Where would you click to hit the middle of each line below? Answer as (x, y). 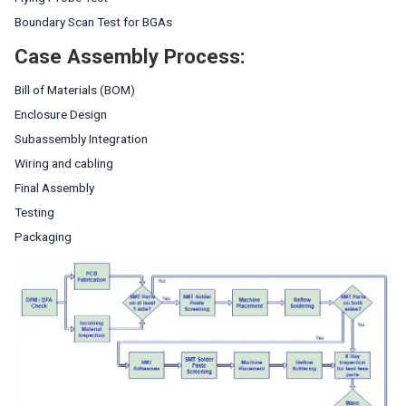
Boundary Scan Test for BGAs (93, 21)
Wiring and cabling (64, 163)
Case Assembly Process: (130, 56)
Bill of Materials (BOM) (75, 89)
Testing (34, 212)
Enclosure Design (61, 114)
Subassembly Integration (81, 138)
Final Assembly (54, 187)
